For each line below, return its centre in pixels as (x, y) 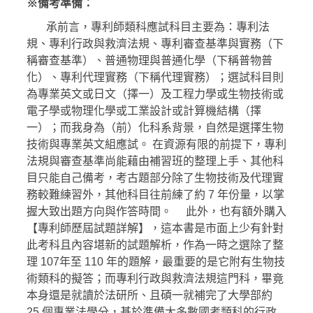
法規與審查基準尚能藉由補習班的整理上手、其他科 (155, 161)
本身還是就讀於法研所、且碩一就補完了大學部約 (150, 295)
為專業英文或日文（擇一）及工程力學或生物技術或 (155, 94)
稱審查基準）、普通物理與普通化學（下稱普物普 (150, 60)
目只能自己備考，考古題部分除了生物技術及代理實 (155, 177)
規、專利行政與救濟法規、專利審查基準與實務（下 (155, 43)
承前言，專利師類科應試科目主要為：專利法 (148, 27)
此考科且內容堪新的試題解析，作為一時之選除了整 (155, 245)
